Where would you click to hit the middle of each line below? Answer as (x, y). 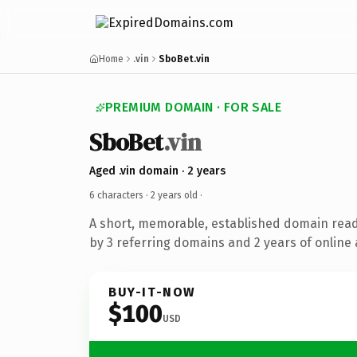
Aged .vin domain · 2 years (157, 171)
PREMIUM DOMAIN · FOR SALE (193, 107)
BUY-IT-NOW (152, 292)
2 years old (174, 195)
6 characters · (120, 195)
